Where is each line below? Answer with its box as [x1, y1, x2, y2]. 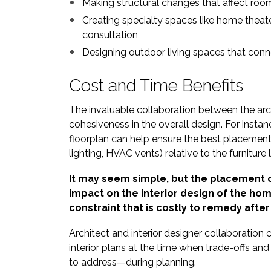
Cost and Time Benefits [69, 76, 243, 96]
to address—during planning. [69, 256, 196, 268]
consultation [82, 29, 138, 41]
